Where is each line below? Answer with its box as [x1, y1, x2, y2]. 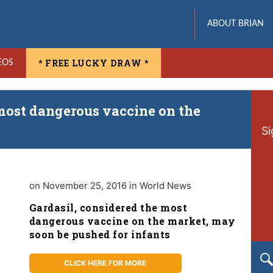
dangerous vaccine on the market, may [29, 214, 236, 227]
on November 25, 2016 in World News [29, 180, 191, 191]
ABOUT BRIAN [207, 19, 264, 28]
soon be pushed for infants [29, 228, 171, 241]
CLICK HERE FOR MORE [64, 258, 147, 268]
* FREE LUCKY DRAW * [38, 57, 149, 69]
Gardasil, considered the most [29, 201, 188, 214]
